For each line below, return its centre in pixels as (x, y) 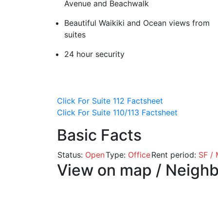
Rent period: (175, 155)
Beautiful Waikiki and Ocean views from (137, 23)
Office (139, 155)
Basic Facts (99, 135)
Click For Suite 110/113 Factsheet (117, 112)
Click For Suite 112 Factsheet (110, 101)
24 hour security (94, 54)
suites (75, 35)
